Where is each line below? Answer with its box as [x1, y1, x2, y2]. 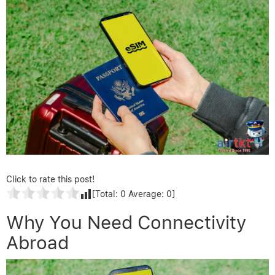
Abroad [6, 231, 69, 254]
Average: [126, 188, 166, 199]
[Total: [92, 188, 120, 199]
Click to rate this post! [6, 174, 95, 184]
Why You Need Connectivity [6, 211, 246, 233]
